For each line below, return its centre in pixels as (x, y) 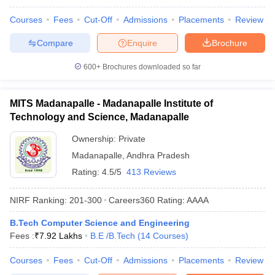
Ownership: (95, 139)
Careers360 (132, 200)
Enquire (142, 43)
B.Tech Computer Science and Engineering (100, 223)
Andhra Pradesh (158, 155)
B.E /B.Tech (113, 236)
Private (132, 139)
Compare (55, 43)
